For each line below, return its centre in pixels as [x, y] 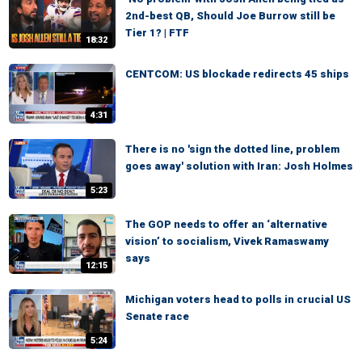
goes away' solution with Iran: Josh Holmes [239, 166]
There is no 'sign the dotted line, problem [232, 149]
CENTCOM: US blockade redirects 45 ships [237, 74]
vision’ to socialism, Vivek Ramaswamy [227, 241]
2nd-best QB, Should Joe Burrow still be [230, 16]
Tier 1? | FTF [157, 33]
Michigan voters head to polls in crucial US [238, 299]
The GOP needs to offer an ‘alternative [226, 224]
